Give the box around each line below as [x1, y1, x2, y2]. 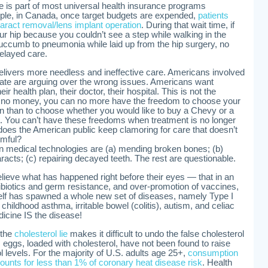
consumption [188, 248, 238, 258]
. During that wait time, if [141, 20, 234, 30]
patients [198, 11, 229, 20]
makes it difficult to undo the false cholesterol [68, 229, 244, 239]
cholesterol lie [14, 229, 68, 239]
